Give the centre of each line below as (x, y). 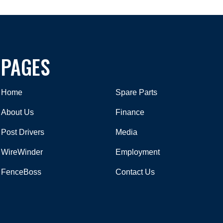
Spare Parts (136, 93)
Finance (130, 112)
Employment (138, 152)
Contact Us (135, 172)
